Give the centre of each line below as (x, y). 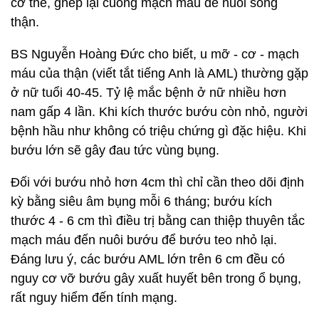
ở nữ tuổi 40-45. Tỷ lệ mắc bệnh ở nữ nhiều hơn (148, 93)
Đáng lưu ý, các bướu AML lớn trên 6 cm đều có (148, 259)
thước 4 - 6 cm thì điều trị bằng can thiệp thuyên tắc (158, 221)
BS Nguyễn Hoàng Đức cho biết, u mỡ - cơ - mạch (155, 54)
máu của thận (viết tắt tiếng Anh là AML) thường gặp (159, 73)
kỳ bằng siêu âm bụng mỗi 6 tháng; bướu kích (141, 202)
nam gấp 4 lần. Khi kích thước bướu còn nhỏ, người (159, 112)
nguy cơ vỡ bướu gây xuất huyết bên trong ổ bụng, (156, 278)
